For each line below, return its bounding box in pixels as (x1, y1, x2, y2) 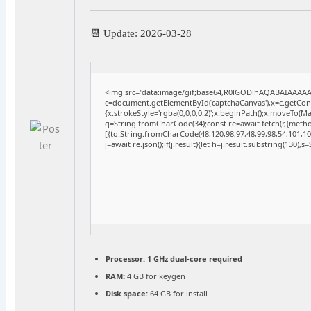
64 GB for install (148, 288, 208, 299)
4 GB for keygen (125, 271, 186, 282)
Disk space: (106, 288, 149, 299)
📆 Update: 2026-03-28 (90, 28, 192, 40)
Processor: (106, 253, 146, 264)
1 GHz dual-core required (145, 253, 243, 264)
